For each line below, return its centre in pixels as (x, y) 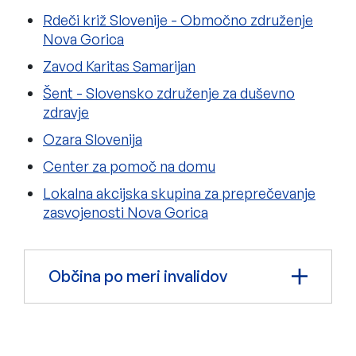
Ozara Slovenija (93, 139)
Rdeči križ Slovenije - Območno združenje (178, 19)
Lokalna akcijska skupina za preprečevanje (179, 193)
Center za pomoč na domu (129, 166)
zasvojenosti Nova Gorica (126, 212)
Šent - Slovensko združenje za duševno (169, 93)
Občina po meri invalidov (138, 276)
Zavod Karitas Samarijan (119, 66)
